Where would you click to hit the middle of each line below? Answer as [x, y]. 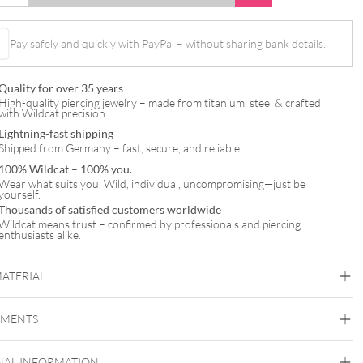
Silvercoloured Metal [181, 345]
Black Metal [97, 345]
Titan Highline [102, 303]
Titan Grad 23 [102, 324]
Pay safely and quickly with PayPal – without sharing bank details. [168, 44]
